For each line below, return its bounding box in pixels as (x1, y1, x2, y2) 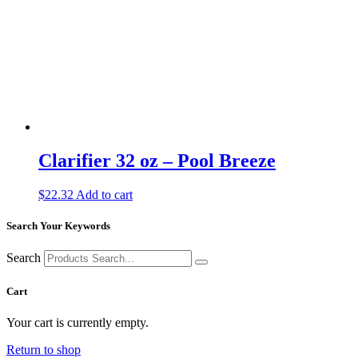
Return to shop (6, 342, 81, 356)
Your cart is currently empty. (6, 315, 149, 329)
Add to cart (76, 187, 133, 201)
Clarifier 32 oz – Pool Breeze (38, 150, 276, 172)
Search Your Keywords (6, 220, 110, 233)
